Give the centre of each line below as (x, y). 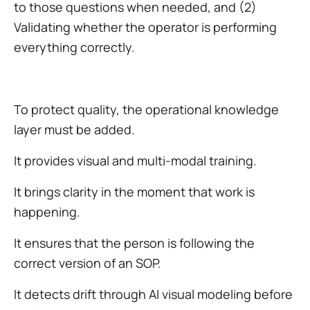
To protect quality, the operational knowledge (146, 109)
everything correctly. (74, 47)
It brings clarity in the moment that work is (134, 192)
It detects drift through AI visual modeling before (153, 294)
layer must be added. (74, 129)
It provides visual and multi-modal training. (135, 161)
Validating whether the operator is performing (145, 27)
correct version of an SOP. (88, 263)
